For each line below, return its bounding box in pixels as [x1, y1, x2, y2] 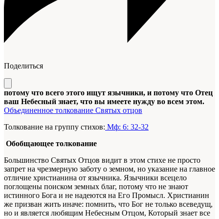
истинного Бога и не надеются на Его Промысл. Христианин [4, 191, 209, 200]
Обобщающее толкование [4, 139, 97, 148]
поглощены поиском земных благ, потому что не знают [4, 182, 188, 191]
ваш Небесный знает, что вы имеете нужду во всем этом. [4, 97, 204, 106]
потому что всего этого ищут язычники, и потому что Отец [4, 88, 213, 97]
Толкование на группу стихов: [4, 123, 105, 131]
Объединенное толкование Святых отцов [4, 106, 142, 115]
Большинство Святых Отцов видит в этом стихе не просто [4, 156, 200, 165]
